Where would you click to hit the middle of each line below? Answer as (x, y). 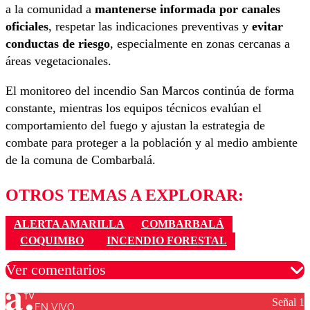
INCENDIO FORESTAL (167, 241)
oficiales (27, 26)
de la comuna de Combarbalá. (81, 159)
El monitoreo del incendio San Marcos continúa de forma (150, 90)
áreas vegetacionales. (58, 61)
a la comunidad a (50, 9)
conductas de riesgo (58, 43)
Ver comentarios (56, 269)
